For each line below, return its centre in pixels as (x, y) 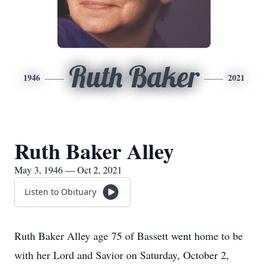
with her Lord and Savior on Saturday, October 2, (122, 255)
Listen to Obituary (60, 192)
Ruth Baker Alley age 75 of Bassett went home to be (129, 236)
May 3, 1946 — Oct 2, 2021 (68, 170)
